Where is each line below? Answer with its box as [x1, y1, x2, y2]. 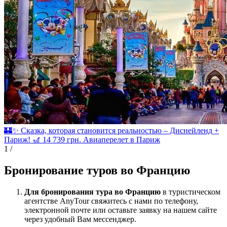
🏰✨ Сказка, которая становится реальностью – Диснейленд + [4, 126, 219, 135]
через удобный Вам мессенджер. [24, 214, 136, 223]
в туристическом [163, 187, 220, 196]
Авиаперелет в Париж [83, 135, 160, 144]
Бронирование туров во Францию [4, 163, 190, 177]
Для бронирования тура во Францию [24, 187, 163, 196]
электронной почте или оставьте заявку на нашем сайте [24, 205, 217, 214]
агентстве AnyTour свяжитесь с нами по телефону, [24, 196, 198, 205]
